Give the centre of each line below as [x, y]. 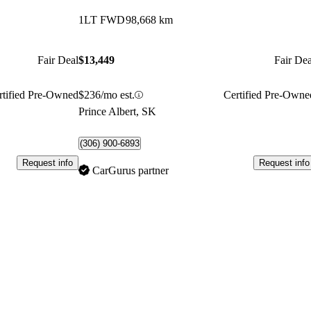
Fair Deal [58, 60]
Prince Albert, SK [118, 112]
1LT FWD [102, 19]
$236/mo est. [107, 95]
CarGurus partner [131, 171]
